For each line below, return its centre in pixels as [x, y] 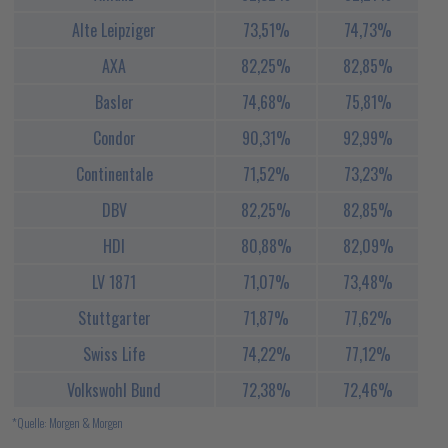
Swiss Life [114, 354]
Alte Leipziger [114, 30]
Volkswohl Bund [114, 390]
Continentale [114, 174]
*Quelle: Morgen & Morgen [67, 422]
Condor [114, 138]
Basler [114, 102]
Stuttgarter [114, 318]
